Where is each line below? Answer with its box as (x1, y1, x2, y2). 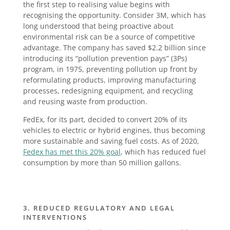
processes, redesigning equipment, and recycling (23, 86, 193, 96)
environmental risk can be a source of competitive (23, 32, 195, 42)
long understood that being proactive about (23, 21, 174, 31)
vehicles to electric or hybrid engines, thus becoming (23, 125, 205, 136)
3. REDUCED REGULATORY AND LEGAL (23, 203, 175, 213)
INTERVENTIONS (23, 213, 87, 222)
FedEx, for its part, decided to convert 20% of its (23, 114, 187, 125)
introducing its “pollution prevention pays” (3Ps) (23, 53, 187, 64)
